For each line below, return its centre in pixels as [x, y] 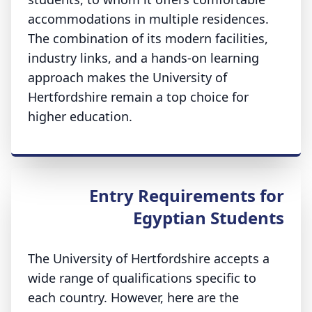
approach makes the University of [127, 77]
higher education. [80, 116]
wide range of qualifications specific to [142, 278]
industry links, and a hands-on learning [143, 58]
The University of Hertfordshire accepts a [149, 258]
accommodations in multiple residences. [148, 19]
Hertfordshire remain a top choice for [138, 97]
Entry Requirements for [187, 195]
